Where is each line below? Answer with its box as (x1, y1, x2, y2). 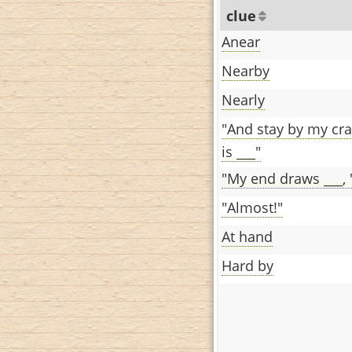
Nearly (222, 90, 265, 109)
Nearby (222, 60, 269, 80)
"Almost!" (222, 197, 283, 217)
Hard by (222, 255, 273, 275)
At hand (222, 226, 273, 246)
